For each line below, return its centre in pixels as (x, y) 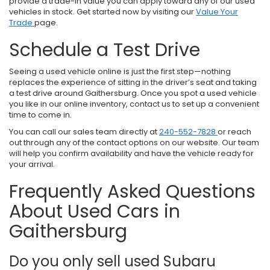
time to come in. (40, 115)
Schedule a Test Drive (105, 50)
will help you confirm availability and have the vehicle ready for (131, 153)
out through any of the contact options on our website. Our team (134, 143)
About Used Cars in (95, 212)
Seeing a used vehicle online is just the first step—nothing (120, 71)
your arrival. (32, 164)
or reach (234, 132)
